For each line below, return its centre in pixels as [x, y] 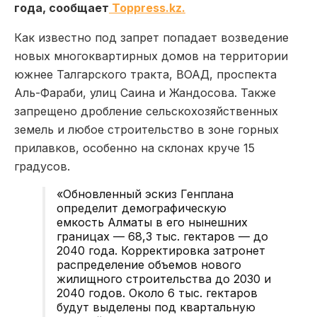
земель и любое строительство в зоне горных [146, 129]
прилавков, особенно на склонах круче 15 [134, 148]
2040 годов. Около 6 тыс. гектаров [157, 293]
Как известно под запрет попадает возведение [151, 37]
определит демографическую [142, 208]
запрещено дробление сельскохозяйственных [146, 111]
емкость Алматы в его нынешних [152, 222]
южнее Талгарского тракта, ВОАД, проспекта [145, 74]
